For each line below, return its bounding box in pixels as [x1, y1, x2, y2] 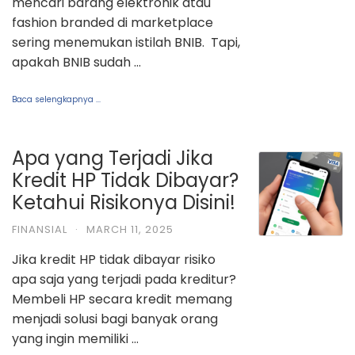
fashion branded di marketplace [12, 13, 213, 32]
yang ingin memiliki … [12, 329, 139, 348]
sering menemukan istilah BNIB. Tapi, [12, 32, 240, 52]
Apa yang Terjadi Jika [12, 144, 213, 171]
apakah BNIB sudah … [12, 52, 141, 71]
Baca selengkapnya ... [12, 93, 101, 105]
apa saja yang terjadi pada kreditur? [12, 269, 236, 288]
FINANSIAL [12, 221, 67, 237]
